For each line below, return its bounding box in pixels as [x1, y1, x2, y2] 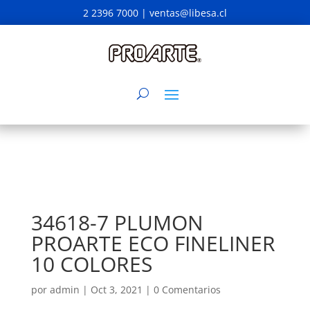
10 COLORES [30, 250, 152, 278]
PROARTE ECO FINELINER [30, 229, 275, 257]
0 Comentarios [153, 283, 221, 296]
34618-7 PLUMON [30, 208, 203, 237]
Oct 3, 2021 [90, 283, 143, 296]
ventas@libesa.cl [149, 6, 227, 19]
